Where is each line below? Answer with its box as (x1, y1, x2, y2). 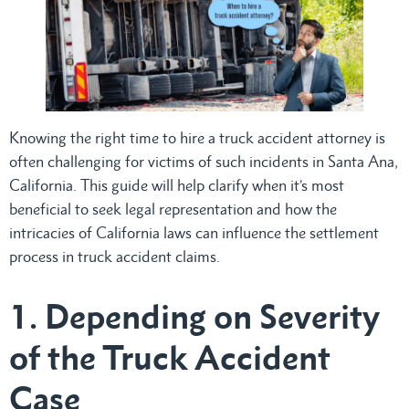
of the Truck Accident (9, 336, 330, 378)
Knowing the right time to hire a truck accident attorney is (9, 128, 385, 147)
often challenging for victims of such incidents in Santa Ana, (9, 152, 398, 171)
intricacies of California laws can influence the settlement (9, 223, 379, 242)
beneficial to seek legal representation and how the (9, 199, 337, 218)
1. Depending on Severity (9, 295, 380, 337)
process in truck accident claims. (9, 246, 220, 266)
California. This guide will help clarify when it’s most (9, 175, 344, 194)
